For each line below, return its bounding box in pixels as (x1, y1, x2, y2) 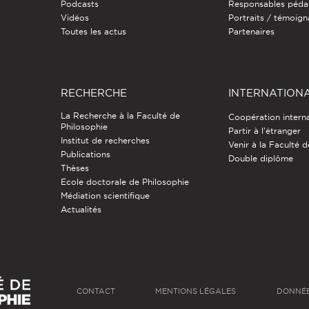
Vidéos (60, 13, 89, 23)
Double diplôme (228, 154, 294, 163)
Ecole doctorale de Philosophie (60, 177, 189, 187)
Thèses (60, 163, 89, 173)
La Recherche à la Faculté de (60, 111, 180, 121)
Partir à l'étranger (228, 126, 301, 136)
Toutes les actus (60, 27, 126, 37)
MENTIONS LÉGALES (155, 287, 237, 296)
